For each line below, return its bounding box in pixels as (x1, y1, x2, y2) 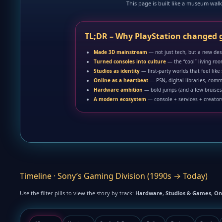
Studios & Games (166, 189, 211, 197)
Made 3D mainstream (94, 49, 147, 55)
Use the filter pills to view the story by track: (20, 189, 135, 197)
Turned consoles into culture (94, 58, 166, 65)
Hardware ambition (94, 86, 143, 93)
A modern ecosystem (94, 96, 146, 103)
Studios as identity (94, 67, 140, 74)
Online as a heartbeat (94, 77, 148, 84)
